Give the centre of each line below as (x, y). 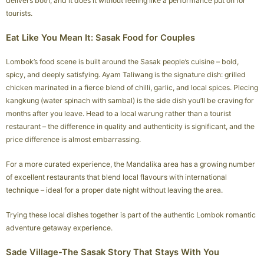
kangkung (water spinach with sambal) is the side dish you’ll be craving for (130, 101)
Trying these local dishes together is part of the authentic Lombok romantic (131, 215)
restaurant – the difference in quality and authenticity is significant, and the (130, 127)
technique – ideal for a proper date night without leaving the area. (114, 190)
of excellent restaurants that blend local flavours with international (116, 177)
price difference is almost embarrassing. (73, 140)
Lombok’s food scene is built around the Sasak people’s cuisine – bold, (122, 62)
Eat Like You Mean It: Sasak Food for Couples (100, 38)
